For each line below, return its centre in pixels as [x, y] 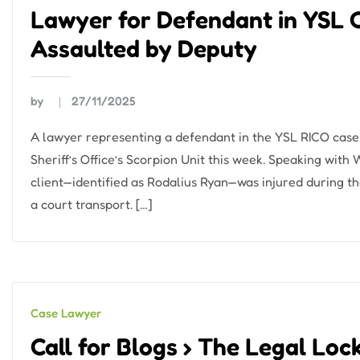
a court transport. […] [91, 205]
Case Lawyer [66, 313]
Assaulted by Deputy [144, 48]
